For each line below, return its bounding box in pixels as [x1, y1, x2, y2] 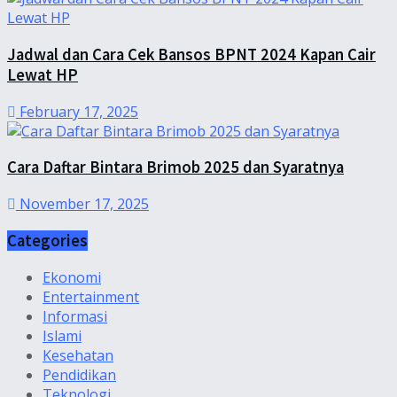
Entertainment [43, 286, 139, 307]
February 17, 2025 [16, 101, 138, 121]
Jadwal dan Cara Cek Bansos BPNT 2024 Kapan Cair [7, 43, 376, 65]
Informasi [43, 306, 107, 326]
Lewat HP [7, 64, 78, 85]
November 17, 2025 [16, 194, 149, 214]
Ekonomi [43, 267, 101, 287]
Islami [43, 325, 82, 346]
